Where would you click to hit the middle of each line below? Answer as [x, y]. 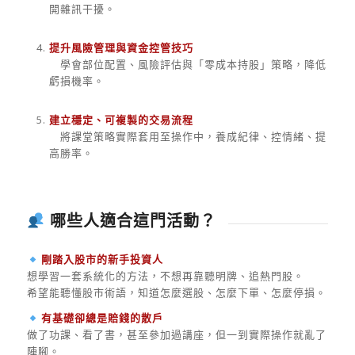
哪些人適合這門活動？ [131, 221]
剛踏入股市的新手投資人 [103, 260]
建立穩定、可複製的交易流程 [121, 119]
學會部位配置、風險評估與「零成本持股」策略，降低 [187, 64]
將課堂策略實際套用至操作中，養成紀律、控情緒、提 [187, 136]
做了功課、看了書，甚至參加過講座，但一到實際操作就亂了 [176, 335]
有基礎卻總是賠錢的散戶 [103, 318]
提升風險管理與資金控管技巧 [121, 47]
